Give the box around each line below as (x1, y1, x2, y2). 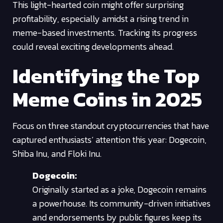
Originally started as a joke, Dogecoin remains (32, 182, 207, 196)
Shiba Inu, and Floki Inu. (12, 146, 102, 160)
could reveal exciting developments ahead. (12, 40, 174, 54)
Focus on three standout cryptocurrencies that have (12, 118, 209, 132)
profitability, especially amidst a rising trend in (12, 12, 189, 26)
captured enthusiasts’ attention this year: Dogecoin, (12, 132, 207, 146)
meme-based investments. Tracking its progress (12, 26, 197, 40)
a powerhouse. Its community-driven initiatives (32, 196, 211, 210)
